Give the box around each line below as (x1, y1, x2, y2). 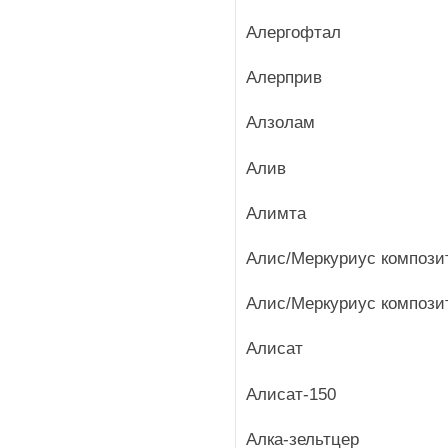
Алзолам (246, 113, 315, 133)
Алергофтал (246, 23, 341, 43)
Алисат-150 (246, 384, 336, 404)
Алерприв (246, 68, 322, 88)
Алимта (246, 203, 306, 223)
